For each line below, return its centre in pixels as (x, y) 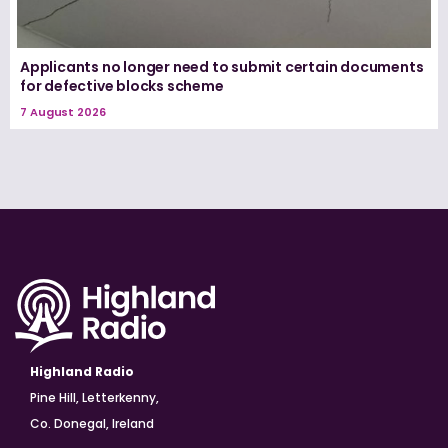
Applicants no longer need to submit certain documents (222, 66)
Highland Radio (82, 371)
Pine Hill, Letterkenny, (94, 397)
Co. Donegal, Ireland (92, 423)
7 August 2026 (63, 111)
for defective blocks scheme (122, 85)
